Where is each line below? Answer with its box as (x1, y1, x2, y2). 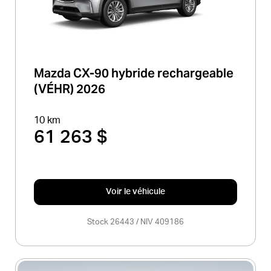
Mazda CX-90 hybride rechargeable (34, 65, 233, 81)
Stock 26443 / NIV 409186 (87, 218, 184, 226)
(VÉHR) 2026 (34, 80, 105, 97)
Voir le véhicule (106, 187, 165, 196)
